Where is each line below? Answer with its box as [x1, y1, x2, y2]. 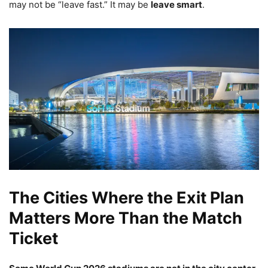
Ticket [9, 228, 58, 248]
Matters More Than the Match [9, 208, 242, 228]
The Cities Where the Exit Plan [9, 187, 244, 208]
